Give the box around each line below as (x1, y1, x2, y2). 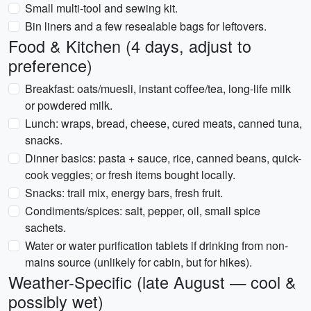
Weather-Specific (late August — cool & (8, 270, 296, 294)
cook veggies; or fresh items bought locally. (25, 167, 235, 183)
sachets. (25, 219, 66, 235)
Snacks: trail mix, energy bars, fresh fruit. (25, 185, 223, 201)
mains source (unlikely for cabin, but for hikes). (25, 254, 252, 270)
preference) (8, 53, 92, 77)
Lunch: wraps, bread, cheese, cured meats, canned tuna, (25, 115, 302, 131)
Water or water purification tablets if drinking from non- (25, 237, 288, 253)
